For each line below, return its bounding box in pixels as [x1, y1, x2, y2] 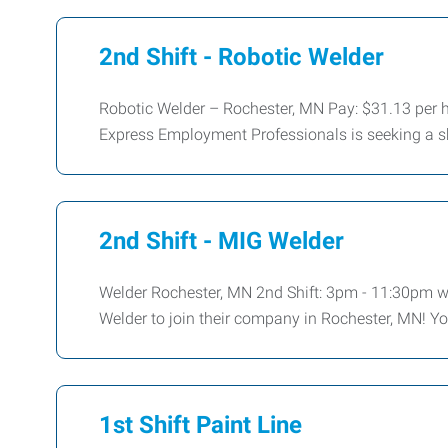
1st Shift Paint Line [99, 410, 302, 439]
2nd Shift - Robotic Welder [99, 42, 384, 71]
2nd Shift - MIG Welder [99, 226, 344, 255]
